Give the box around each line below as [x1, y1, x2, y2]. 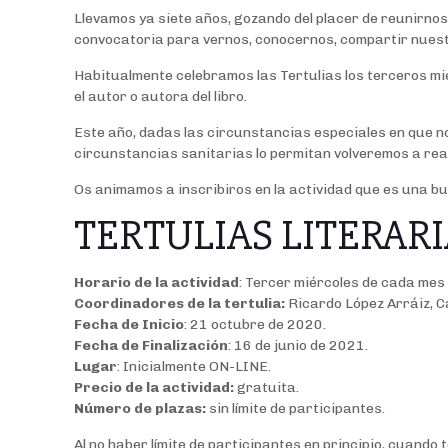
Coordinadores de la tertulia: [74, 295, 289, 313]
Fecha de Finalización [74, 337, 229, 355]
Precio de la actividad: [74, 379, 235, 397]
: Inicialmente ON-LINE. [117, 358, 275, 376]
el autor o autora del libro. [74, 88, 248, 106]
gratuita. [234, 379, 303, 397]
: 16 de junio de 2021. [228, 337, 372, 355]
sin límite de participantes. [206, 400, 389, 418]
